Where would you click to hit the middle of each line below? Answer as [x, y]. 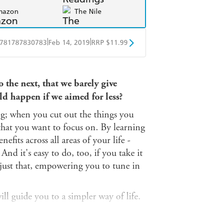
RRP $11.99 [110, 43]
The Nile [88, 11]
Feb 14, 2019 [69, 43]
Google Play [94, 68]
